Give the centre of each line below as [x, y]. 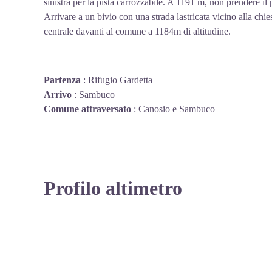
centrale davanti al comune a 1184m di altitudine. [137, 31]
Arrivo [58, 94]
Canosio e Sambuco [177, 109]
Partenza [62, 80]
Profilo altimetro [113, 188]
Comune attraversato [87, 109]
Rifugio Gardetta [120, 80]
